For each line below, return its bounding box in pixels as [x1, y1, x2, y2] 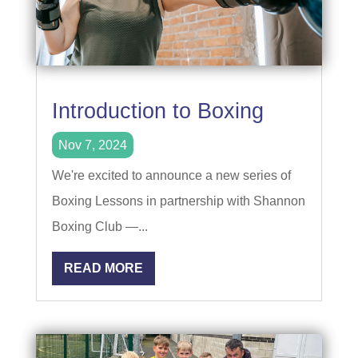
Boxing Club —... [51, 219, 148, 233]
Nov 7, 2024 [58, 137, 127, 152]
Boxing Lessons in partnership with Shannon [51, 193, 305, 208]
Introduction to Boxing [51, 98, 264, 123]
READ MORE [63, 261, 143, 275]
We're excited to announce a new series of [51, 168, 291, 182]
